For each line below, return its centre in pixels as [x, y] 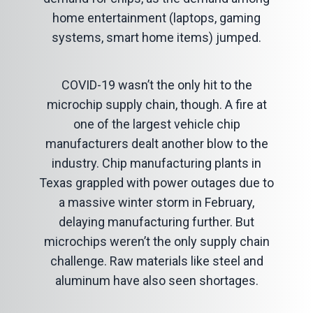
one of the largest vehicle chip [156, 124]
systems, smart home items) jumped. [156, 37]
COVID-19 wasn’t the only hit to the [156, 85]
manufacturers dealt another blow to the [156, 144]
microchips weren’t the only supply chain [156, 241]
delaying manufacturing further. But [156, 222]
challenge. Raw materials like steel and [156, 261]
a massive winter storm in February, [156, 202]
